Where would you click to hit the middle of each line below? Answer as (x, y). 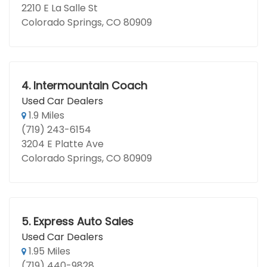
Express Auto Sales (83, 221)
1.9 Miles (45, 115)
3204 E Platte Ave (63, 144)
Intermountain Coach (90, 86)
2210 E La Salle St (60, 8)
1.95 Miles (48, 251)
